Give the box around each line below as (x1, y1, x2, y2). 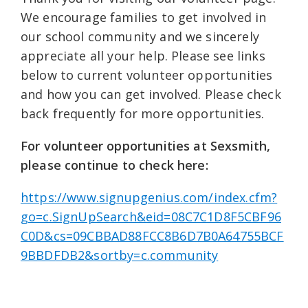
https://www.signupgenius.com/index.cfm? (21, 189, 278, 206)
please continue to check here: (21, 157, 212, 173)
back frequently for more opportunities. (21, 105, 265, 122)
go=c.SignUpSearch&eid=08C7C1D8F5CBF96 (21, 208, 281, 225)
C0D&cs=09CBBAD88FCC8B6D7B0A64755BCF (21, 228, 284, 244)
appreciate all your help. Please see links (21, 47, 265, 64)
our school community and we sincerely (21, 28, 259, 45)
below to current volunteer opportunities (21, 67, 273, 83)
